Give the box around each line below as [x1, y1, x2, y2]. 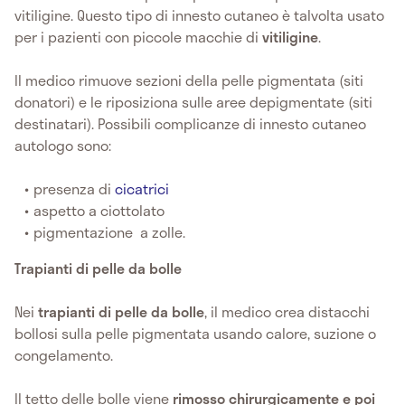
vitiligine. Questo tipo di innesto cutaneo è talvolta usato [14, 3, 384, 26]
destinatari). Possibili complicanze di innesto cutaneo [14, 111, 366, 135]
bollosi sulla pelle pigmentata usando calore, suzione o [14, 321, 376, 344]
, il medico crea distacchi [204, 299, 370, 323]
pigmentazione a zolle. [33, 220, 186, 243]
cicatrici [115, 176, 170, 200]
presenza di [33, 176, 116, 200]
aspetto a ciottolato [33, 198, 165, 221]
